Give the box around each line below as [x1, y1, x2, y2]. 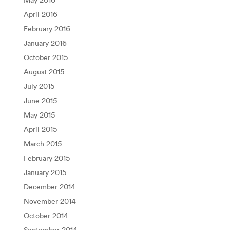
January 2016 [24, 39, 67, 48]
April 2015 [24, 125, 57, 134]
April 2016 [24, 10, 57, 19]
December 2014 [24, 182, 75, 191]
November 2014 [24, 197, 76, 206]
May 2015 [24, 110, 55, 120]
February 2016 [24, 24, 70, 33]
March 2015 [24, 139, 62, 148]
